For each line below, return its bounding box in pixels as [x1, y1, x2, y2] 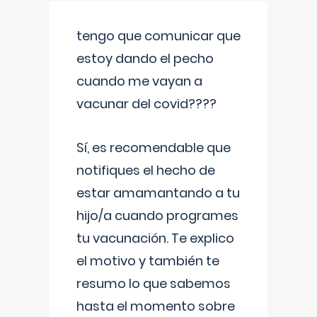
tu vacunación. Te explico [76, 229, 234, 247]
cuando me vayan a [76, 72, 202, 90]
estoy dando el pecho [76, 50, 214, 67]
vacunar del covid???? [76, 95, 217, 113]
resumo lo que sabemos [76, 275, 231, 292]
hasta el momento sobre [76, 297, 235, 315]
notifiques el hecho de [76, 161, 215, 179]
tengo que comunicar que [76, 27, 241, 45]
